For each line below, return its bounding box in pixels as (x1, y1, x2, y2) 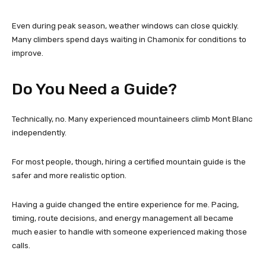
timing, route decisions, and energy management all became (12, 213, 233, 223)
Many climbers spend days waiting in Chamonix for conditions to (12, 34, 246, 44)
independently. (12, 128, 66, 137)
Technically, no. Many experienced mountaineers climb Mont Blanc (12, 114, 252, 123)
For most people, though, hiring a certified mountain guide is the (12, 157, 246, 166)
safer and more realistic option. (12, 170, 126, 180)
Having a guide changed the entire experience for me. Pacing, (12, 199, 239, 209)
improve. (12, 48, 43, 58)
